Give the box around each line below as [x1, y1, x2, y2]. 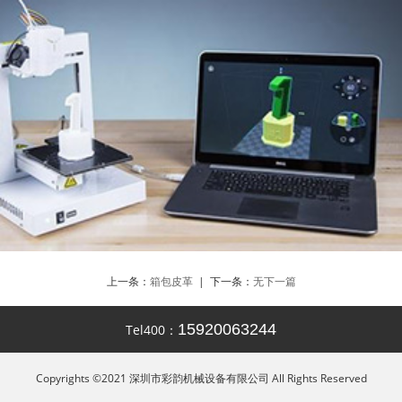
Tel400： [126, 321, 178, 339]
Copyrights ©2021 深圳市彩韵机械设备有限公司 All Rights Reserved [35, 371, 367, 387]
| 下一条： [192, 274, 253, 290]
